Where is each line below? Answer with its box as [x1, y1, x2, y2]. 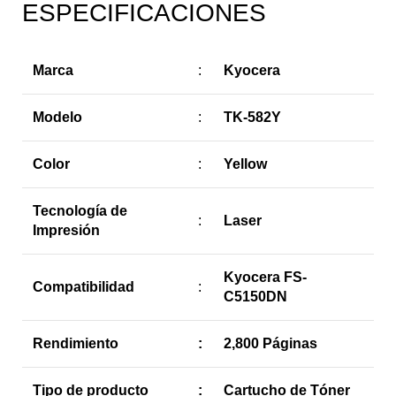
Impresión [33, 222, 100, 238]
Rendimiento [33, 335, 118, 351]
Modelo [33, 109, 82, 125]
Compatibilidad [33, 278, 134, 294]
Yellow [224, 156, 267, 171]
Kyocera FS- [224, 269, 307, 285]
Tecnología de [33, 202, 127, 218]
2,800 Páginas [224, 335, 317, 351]
